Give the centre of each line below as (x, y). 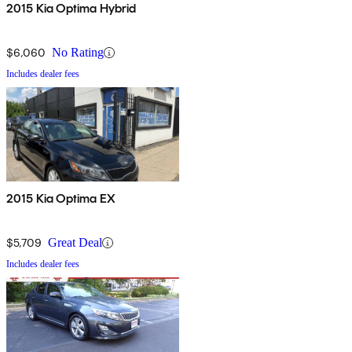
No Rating (78, 53)
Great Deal (75, 243)
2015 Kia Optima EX (61, 199)
